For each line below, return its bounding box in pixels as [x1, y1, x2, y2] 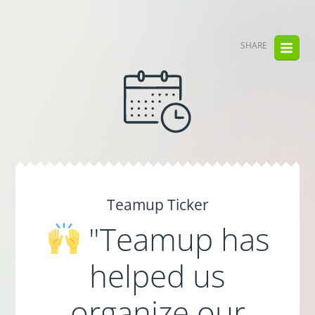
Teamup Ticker [106, 195, 209, 214]
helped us [89, 255, 226, 297]
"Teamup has [80, 218, 270, 260]
